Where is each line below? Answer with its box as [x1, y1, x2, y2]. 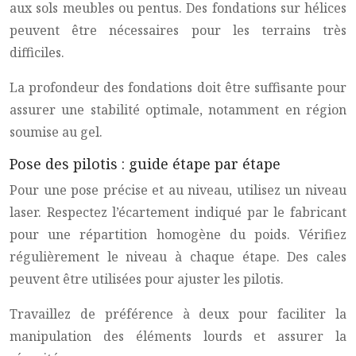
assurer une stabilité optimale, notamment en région [10, 101, 346, 118]
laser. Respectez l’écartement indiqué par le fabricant [10, 203, 346, 221]
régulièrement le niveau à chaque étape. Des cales [10, 248, 346, 265]
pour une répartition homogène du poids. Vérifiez [10, 226, 346, 243]
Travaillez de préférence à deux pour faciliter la [10, 305, 346, 323]
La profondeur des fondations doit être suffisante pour [10, 79, 346, 96]
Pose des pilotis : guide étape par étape [10, 154, 281, 173]
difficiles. [10, 44, 64, 61]
